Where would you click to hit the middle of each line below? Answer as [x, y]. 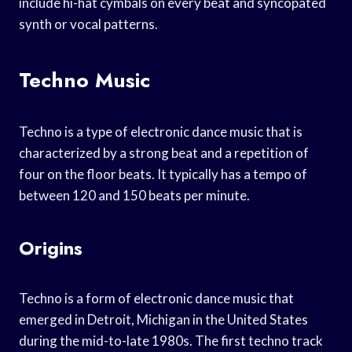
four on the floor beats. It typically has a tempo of [163, 174]
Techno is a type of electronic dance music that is [161, 131]
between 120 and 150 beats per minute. [134, 195]
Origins [51, 247]
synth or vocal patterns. [88, 24]
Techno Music [84, 80]
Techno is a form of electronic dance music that [156, 298]
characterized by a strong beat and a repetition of [164, 152]
